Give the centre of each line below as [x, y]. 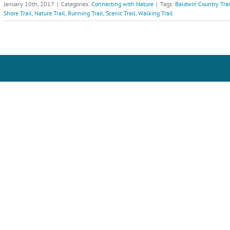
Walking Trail [156, 13]
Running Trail [85, 13]
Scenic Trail [121, 13]
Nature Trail [50, 13]
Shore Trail [18, 13]
